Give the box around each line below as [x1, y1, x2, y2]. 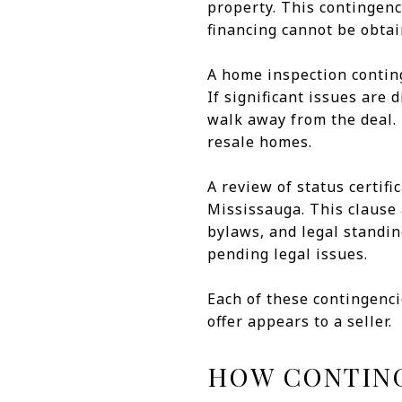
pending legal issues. [207, 244, 368, 264]
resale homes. [207, 132, 312, 152]
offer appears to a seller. [207, 311, 392, 331]
